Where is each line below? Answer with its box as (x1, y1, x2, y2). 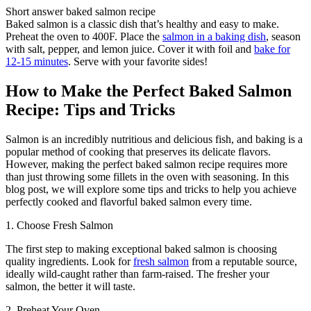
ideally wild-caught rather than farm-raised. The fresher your (6, 267, 269, 280)
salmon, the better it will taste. (6, 280, 135, 292)
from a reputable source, (189, 255, 297, 267)
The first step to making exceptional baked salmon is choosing (6, 242, 277, 255)
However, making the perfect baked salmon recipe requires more (6, 158, 287, 170)
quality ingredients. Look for (6, 255, 133, 267)
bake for (254, 42, 290, 55)
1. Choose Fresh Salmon (6, 219, 113, 231)
